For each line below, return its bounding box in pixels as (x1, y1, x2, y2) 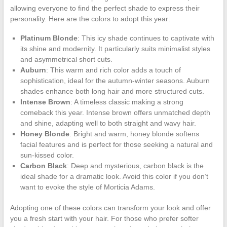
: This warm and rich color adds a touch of (46, 65, 181, 74)
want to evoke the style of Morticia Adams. (20, 182, 155, 191)
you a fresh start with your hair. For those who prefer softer (10, 214, 199, 222)
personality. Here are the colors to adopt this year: (10, 14, 170, 23)
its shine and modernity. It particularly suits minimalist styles (20, 44, 210, 53)
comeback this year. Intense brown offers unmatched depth (20, 108, 210, 117)
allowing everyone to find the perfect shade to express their (10, 4, 200, 12)
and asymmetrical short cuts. (20, 55, 112, 63)
